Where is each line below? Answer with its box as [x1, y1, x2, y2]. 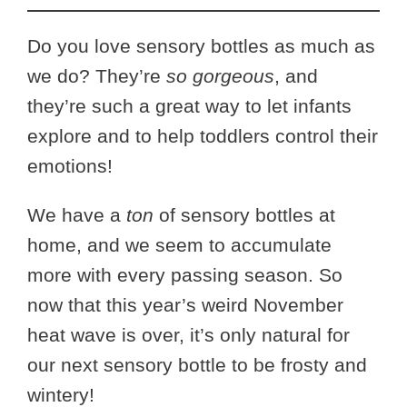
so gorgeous [166, 65, 274, 87]
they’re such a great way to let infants [27, 95, 352, 117]
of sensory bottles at [154, 204, 335, 226]
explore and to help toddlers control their [27, 125, 378, 147]
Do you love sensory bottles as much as [27, 35, 375, 57]
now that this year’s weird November [27, 294, 343, 316]
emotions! [27, 155, 113, 177]
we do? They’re [27, 65, 166, 87]
